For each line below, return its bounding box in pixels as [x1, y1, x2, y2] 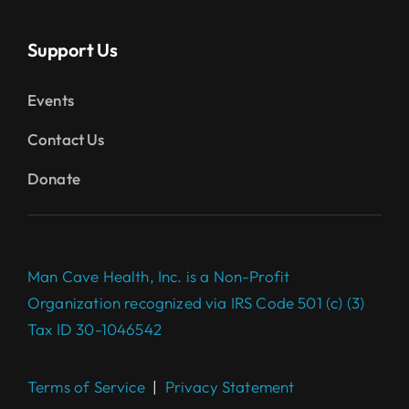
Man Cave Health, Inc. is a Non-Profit [26, 267, 290, 287]
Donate [26, 169, 80, 189]
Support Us [26, 38, 118, 62]
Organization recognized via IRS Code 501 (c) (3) [26, 293, 365, 313]
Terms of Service [26, 377, 145, 397]
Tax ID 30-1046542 [26, 320, 162, 340]
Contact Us [26, 130, 105, 150]
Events [26, 90, 74, 110]
